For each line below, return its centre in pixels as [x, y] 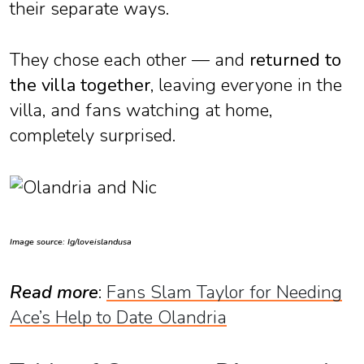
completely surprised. [93, 136]
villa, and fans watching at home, [141, 111]
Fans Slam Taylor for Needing [224, 293]
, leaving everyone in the [246, 86]
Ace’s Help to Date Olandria [118, 318]
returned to [295, 61]
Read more [54, 293]
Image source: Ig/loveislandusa [71, 242]
